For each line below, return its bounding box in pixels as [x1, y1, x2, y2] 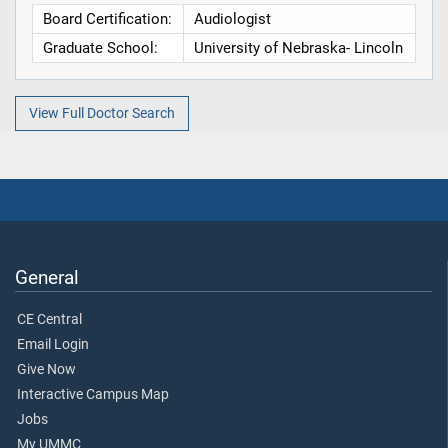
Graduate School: [42, 39, 158, 58]
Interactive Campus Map [17, 385, 169, 403]
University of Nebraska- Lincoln [193, 39, 403, 58]
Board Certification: [42, 10, 172, 29]
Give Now [17, 360, 76, 378]
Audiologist [193, 10, 271, 29]
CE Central [17, 310, 82, 328]
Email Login [17, 335, 89, 353]
